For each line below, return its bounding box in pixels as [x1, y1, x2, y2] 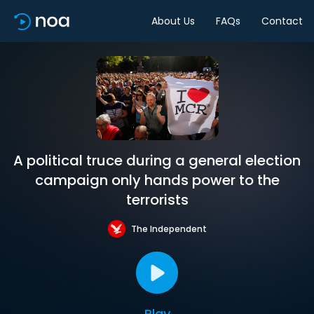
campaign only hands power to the [34, 170, 280, 190]
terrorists [125, 190, 189, 210]
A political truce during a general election [13, 151, 301, 170]
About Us [151, 13, 195, 28]
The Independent [130, 222, 207, 235]
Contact [261, 13, 303, 28]
